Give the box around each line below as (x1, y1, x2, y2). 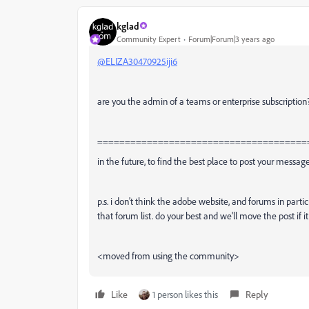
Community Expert (117, 33, 181, 44)
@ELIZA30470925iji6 (97, 55, 177, 67)
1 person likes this (152, 288, 218, 300)
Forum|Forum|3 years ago (188, 33, 275, 44)
